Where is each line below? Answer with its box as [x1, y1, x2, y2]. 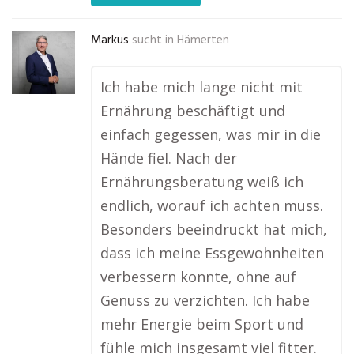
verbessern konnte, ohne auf [100, 267, 296, 286]
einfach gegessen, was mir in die [100, 125, 321, 144]
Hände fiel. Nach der [100, 149, 237, 168]
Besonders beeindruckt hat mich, [100, 220, 327, 239]
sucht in [132, 31, 174, 50]
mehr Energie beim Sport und [100, 314, 303, 333]
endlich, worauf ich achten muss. [100, 196, 323, 215]
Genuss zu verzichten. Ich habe [100, 291, 310, 310]
